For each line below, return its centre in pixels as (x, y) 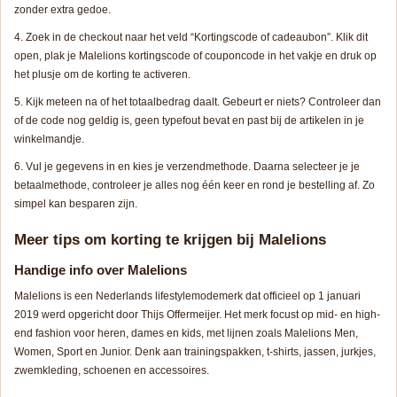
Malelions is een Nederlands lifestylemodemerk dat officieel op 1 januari (187, 296)
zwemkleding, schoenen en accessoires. (112, 370)
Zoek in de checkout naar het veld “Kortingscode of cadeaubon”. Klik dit (197, 37)
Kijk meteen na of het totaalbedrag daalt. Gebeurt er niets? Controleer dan (203, 101)
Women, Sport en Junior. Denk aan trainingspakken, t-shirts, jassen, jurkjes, (195, 351)
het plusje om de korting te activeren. (102, 74)
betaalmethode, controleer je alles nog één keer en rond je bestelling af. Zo (195, 185)
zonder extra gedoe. (62, 9)
